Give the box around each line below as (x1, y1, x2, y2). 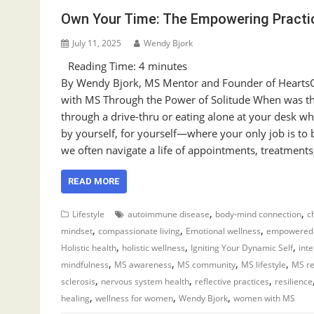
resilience (275, 275, 313, 287)
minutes (148, 59, 187, 73)
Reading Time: (68, 59, 139, 73)
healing (61, 292, 90, 304)
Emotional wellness (186, 225, 261, 237)
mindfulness (61, 259, 109, 271)
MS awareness (114, 259, 172, 271)
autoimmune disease (128, 208, 210, 220)
